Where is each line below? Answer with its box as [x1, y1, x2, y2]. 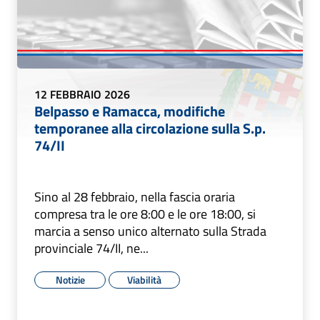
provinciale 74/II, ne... [34, 239, 149, 259]
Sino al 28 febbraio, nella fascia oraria [34, 187, 235, 207]
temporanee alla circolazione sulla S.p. [34, 117, 266, 140]
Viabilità [127, 272, 161, 288]
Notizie [55, 272, 85, 288]
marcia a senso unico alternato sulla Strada [34, 221, 266, 241]
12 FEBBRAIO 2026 [34, 86, 130, 104]
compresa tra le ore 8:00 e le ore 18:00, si [34, 204, 256, 224]
